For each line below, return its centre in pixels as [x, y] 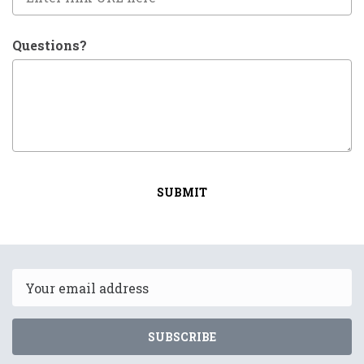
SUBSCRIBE [182, 337]
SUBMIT [182, 193]
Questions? [50, 45]
